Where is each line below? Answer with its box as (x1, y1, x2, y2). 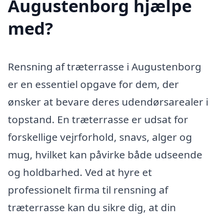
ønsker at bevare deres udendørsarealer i (8, 94, 208, 109)
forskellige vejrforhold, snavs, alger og (8, 130, 192, 144)
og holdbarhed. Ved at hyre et (8, 165, 152, 179)
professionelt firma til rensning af (8, 182, 168, 197)
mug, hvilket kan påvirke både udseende (8, 147, 202, 161)
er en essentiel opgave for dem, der (8, 77, 179, 91)
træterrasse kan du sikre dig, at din (8, 200, 176, 214)
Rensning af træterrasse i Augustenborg (8, 59, 201, 73)
